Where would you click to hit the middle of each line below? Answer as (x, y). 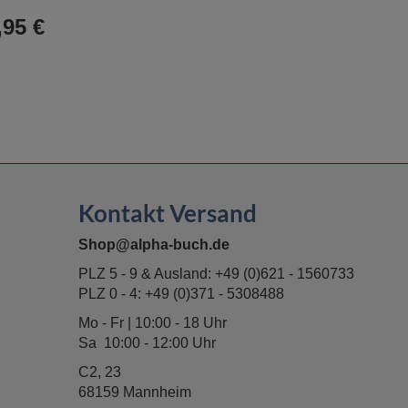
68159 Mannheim (135, 392)
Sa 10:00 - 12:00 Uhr (147, 343)
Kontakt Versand (168, 213)
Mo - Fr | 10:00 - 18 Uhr (153, 323)
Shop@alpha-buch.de (154, 245)
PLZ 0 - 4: (112, 294)
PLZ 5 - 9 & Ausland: (147, 274)
